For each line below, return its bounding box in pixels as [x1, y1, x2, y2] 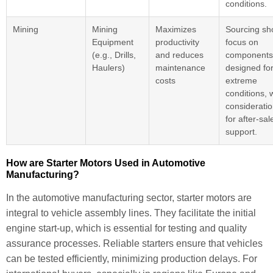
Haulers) [92, 62, 125, 73]
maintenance [155, 62, 205, 73]
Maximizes [155, 24, 196, 34]
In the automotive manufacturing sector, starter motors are [6, 192, 252, 203]
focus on [225, 37, 258, 47]
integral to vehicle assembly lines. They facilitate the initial [6, 207, 256, 218]
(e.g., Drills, [92, 49, 136, 60]
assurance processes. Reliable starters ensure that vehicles [6, 238, 263, 249]
